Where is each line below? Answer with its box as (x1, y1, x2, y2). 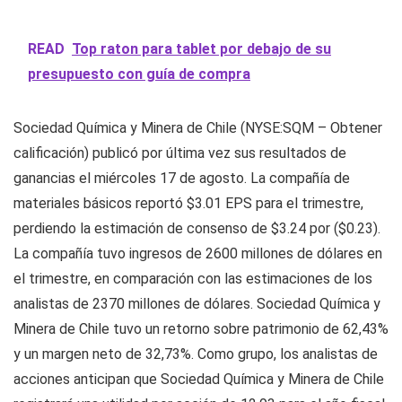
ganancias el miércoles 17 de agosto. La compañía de (13, 170, 350, 188)
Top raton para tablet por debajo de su (72, 40, 331, 58)
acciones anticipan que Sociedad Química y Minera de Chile (13, 371, 384, 389)
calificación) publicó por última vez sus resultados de (13, 144, 346, 162)
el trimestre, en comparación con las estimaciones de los (13, 270, 372, 288)
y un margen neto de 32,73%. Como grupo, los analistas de (13, 345, 378, 363)
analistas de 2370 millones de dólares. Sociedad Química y (13, 295, 380, 313)
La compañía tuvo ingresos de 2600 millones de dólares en (13, 245, 382, 263)
